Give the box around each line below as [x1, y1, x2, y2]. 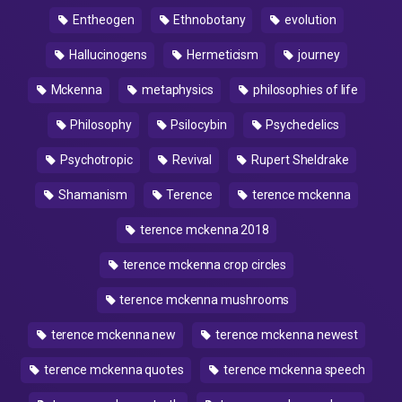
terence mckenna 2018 [136, 223, 270, 237]
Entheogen [70, 13, 135, 27]
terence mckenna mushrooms [117, 293, 290, 307]
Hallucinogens [66, 48, 148, 62]
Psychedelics [263, 118, 339, 132]
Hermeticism [184, 48, 259, 62]
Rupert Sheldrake [249, 153, 349, 167]
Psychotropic [57, 153, 134, 167]
